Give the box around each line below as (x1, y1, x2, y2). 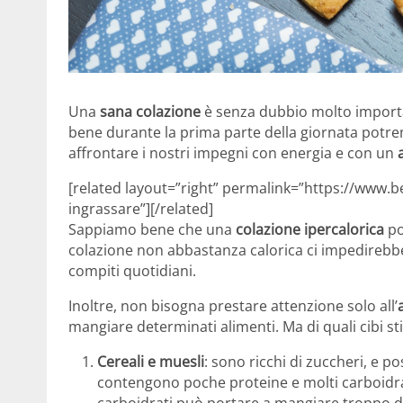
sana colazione (100, 102, 201, 122)
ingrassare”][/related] (68, 199, 213, 219)
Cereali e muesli (97, 352, 204, 372)
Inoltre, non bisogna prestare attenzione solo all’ (68, 296, 398, 317)
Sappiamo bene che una (68, 219, 236, 240)
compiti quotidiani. (68, 261, 196, 282)
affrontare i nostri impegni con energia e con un (68, 143, 398, 164)
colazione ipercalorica (236, 219, 384, 240)
